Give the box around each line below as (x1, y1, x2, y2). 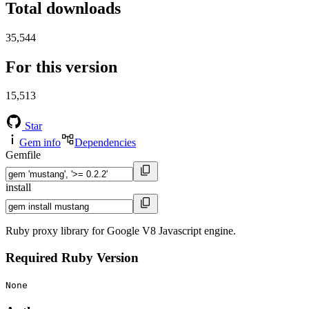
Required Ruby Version (6, 250, 139, 266)
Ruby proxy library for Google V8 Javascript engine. (6, 225, 236, 237)
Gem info (19, 137, 61, 149)
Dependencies (74, 137, 136, 149)
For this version (6, 57, 117, 76)
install (6, 181, 31, 194)
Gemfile (6, 149, 41, 161)
